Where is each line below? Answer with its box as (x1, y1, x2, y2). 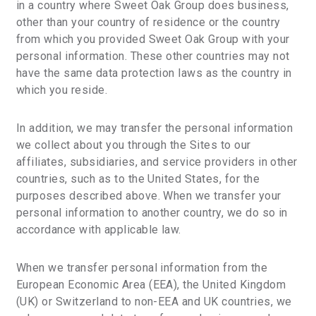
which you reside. (16, 83, 108, 97)
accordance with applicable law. (16, 223, 181, 236)
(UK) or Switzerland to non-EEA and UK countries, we (16, 295, 292, 308)
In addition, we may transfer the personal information (16, 121, 293, 135)
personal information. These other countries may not (16, 49, 290, 63)
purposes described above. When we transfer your (16, 189, 281, 202)
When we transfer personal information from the (16, 261, 268, 274)
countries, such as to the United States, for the (16, 172, 260, 186)
